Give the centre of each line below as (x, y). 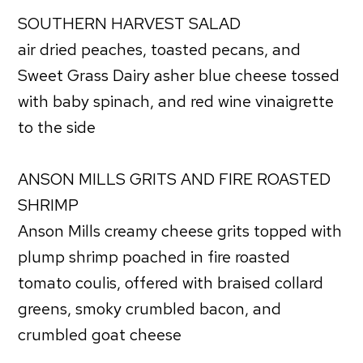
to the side (57, 127)
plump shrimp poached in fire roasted (154, 256)
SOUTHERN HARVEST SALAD (130, 23)
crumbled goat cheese (100, 334)
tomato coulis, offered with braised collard (171, 282)
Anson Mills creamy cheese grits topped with (180, 231)
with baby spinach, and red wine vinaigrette (176, 101)
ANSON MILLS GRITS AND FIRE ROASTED (175, 179)
